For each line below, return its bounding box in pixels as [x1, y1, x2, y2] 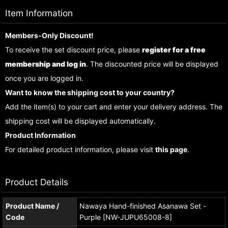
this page [155, 145, 187, 154]
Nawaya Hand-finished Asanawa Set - [79, 202, 206, 210]
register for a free [142, 45, 206, 54]
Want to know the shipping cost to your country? [5, 88, 175, 97]
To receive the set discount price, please [5, 45, 142, 54]
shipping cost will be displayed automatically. [5, 117, 156, 125]
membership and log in [5, 60, 86, 68]
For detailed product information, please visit [5, 145, 155, 154]
